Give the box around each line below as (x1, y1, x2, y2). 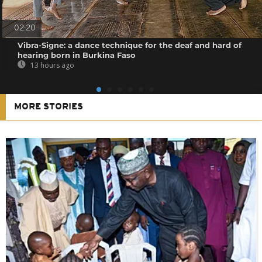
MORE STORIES (14, 102, 83, 112)
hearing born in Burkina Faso (18, 50, 136, 60)
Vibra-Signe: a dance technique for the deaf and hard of (18, 40, 242, 50)
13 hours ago (29, 60, 75, 70)
